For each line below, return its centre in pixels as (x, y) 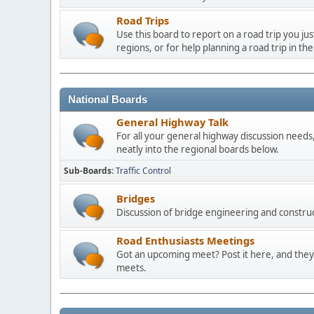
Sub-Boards (88, 171)
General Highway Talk (172, 122)
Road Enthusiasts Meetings (185, 240)
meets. (131, 268)
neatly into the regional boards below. (198, 149)
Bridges (136, 198)
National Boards (108, 100)
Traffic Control (143, 171)
